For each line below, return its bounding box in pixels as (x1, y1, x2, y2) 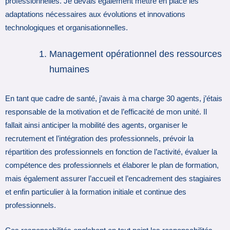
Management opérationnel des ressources (49, 49, 222, 60)
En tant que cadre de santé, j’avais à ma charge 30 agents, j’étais (5, 94, 222, 103)
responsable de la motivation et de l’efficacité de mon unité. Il (5, 107, 207, 116)
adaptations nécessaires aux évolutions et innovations (5, 10, 185, 18)
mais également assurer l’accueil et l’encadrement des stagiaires (5, 174, 221, 183)
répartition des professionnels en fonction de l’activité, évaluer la (5, 147, 217, 156)
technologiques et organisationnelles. (5, 23, 128, 32)
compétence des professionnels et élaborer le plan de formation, (5, 161, 219, 169)
